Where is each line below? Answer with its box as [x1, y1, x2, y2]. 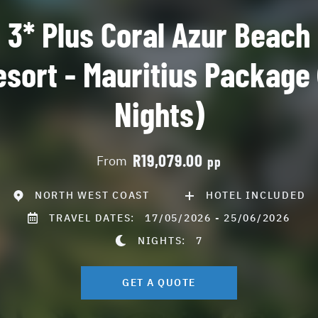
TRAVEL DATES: [49, 211, 146, 224]
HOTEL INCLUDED [205, 189, 306, 202]
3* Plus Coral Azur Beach [8, 13, 310, 55]
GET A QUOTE [122, 276, 196, 289]
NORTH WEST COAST [34, 189, 150, 202]
